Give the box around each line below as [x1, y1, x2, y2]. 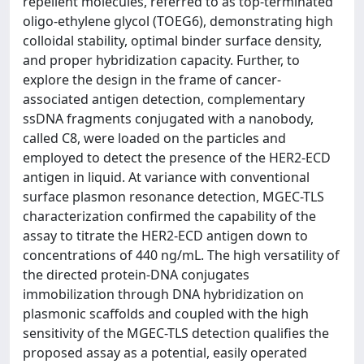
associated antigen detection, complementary [23, 90, 305, 108]
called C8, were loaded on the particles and [23, 129, 286, 147]
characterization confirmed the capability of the [23, 207, 316, 225]
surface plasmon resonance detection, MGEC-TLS [23, 188, 324, 206]
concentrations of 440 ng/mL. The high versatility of [23, 246, 340, 264]
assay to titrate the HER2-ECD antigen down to [23, 227, 308, 245]
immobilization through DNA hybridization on [23, 285, 304, 303]
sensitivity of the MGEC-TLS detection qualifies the [23, 324, 329, 342]
